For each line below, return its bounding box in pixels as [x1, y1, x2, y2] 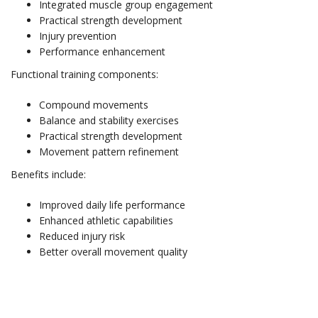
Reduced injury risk [39, 229, 125, 243]
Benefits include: [11, 168, 86, 181]
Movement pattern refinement [39, 145, 179, 158]
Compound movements [39, 98, 148, 111]
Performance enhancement [39, 45, 165, 58]
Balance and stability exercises [39, 114, 179, 127]
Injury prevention [39, 29, 116, 43]
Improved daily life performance [39, 198, 185, 212]
